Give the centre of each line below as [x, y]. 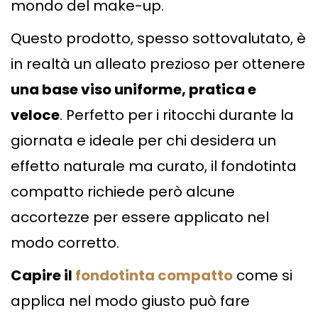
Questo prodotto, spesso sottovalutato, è [158, 39]
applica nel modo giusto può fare [130, 301]
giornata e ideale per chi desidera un [143, 141]
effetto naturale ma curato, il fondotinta [154, 166]
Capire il [43, 276]
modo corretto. [65, 243]
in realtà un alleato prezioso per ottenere [158, 64]
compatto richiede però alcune [123, 192]
